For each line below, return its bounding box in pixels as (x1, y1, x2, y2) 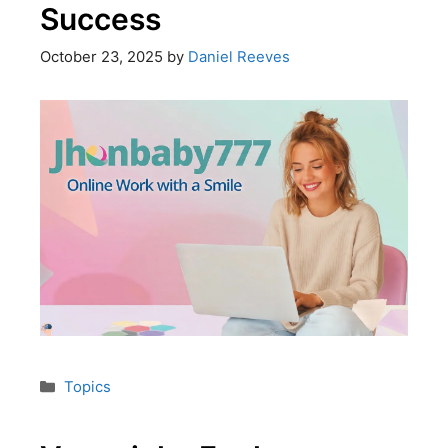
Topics (63, 378, 111, 397)
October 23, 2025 (39, 48, 163, 67)
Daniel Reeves (187, 48, 290, 67)
